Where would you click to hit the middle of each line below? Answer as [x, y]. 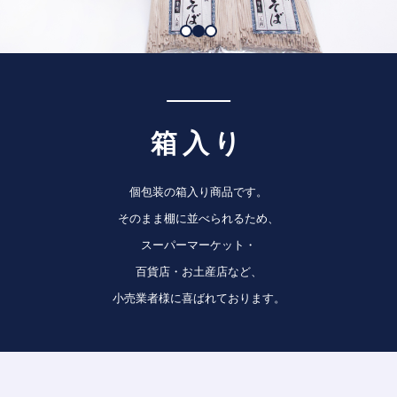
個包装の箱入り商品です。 [198, 192]
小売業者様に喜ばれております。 [198, 299]
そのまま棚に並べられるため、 [198, 219]
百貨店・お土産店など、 [198, 272]
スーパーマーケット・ [198, 245]
